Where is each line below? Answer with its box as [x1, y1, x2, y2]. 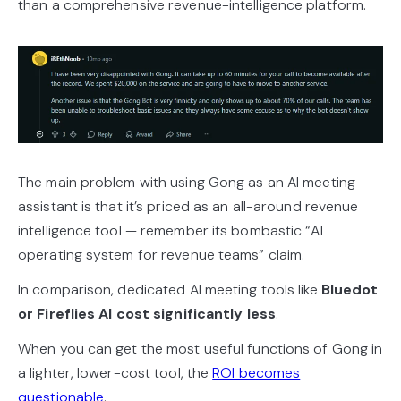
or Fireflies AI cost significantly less [18, 303, 276, 323]
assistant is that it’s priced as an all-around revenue [18, 196, 359, 216]
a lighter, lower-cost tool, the [18, 363, 213, 382]
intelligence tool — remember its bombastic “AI [18, 220, 323, 240]
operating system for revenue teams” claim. [18, 244, 309, 264]
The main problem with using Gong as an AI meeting [18, 172, 355, 192]
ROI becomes [212, 363, 301, 382]
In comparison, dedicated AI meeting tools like [18, 279, 321, 299]
